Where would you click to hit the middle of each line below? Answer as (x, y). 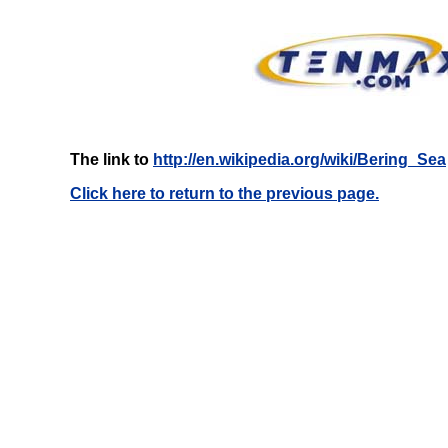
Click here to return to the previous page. (224, 193)
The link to (111, 159)
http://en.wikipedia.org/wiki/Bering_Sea (299, 159)
